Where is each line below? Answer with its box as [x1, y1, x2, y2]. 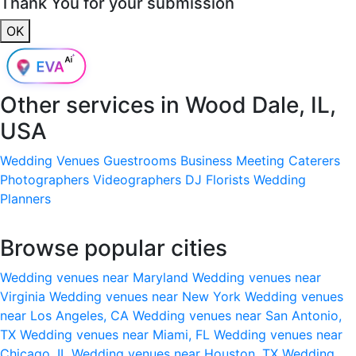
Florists [206, 171, 250, 188]
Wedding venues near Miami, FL [20, 326, 214, 342]
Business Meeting [180, 152, 284, 168]
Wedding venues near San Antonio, [133, 307, 342, 323]
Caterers [288, 152, 340, 168]
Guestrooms [103, 152, 176, 168]
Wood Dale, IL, [185, 91, 336, 118]
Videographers [93, 171, 181, 188]
